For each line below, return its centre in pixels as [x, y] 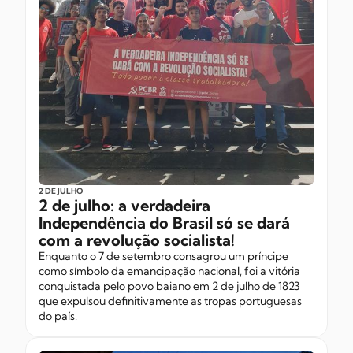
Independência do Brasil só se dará [164, 222]
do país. [58, 316]
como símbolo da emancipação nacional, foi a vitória [169, 271]
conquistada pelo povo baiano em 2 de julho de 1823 [169, 286]
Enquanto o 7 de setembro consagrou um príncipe [163, 256]
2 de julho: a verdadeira [124, 205]
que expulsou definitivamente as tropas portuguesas [170, 301]
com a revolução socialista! [137, 240]
